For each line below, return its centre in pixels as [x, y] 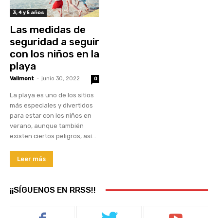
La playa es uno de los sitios [52, 95]
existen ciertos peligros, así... [53, 136]
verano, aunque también [47, 126]
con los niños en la [54, 54]
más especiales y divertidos [51, 106]
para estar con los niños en [51, 116]
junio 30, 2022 [61, 79]
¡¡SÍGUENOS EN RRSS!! [53, 190]
